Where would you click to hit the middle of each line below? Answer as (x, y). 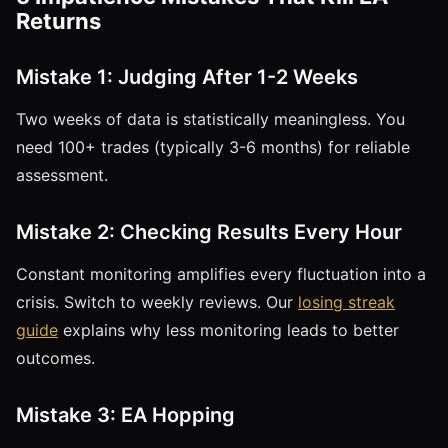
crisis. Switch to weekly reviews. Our (157, 301)
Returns (58, 20)
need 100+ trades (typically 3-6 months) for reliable (213, 146)
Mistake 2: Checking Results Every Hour (209, 231)
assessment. (62, 174)
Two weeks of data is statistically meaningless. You (210, 118)
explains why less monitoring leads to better (228, 329)
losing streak (346, 301)
